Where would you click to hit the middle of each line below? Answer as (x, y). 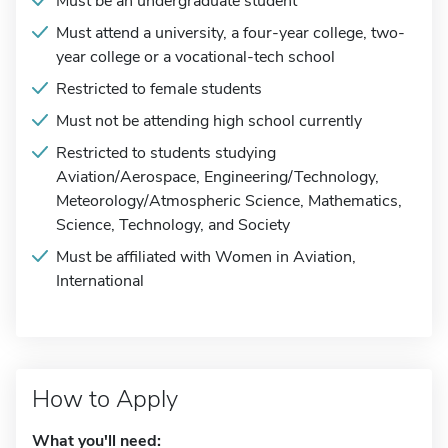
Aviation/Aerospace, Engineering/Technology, (217, 177)
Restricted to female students (159, 89)
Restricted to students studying (166, 153)
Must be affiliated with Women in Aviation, (206, 257)
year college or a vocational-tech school (195, 57)
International (100, 281)
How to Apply (105, 399)
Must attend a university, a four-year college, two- (230, 33)
